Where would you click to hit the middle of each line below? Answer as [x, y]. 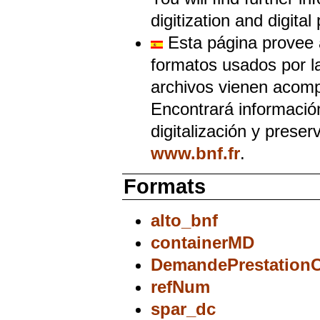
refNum [180, 287]
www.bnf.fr [195, 153]
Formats [165, 186]
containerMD [202, 243]
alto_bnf [184, 221]
